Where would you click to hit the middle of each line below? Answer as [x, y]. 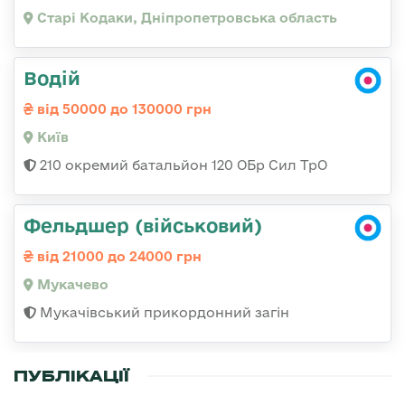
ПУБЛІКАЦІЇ [71, 376]
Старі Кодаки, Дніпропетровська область [185, 18]
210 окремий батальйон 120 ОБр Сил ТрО [182, 165]
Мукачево [71, 284]
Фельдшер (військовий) [143, 225]
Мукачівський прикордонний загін [163, 312]
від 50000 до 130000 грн [122, 109]
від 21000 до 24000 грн [118, 256]
